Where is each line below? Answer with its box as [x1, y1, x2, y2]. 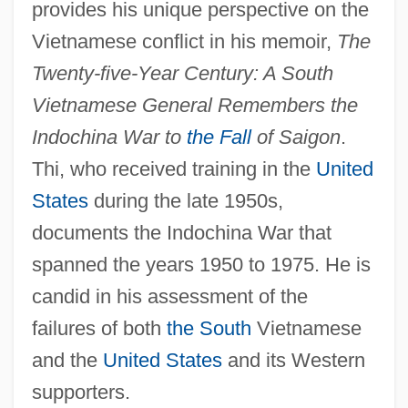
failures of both [31, 316, 167, 340]
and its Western [221, 348, 365, 372]
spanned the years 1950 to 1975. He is [31, 252, 371, 276]
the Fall [186, 125, 251, 148]
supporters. [31, 380, 130, 403]
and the [31, 348, 103, 372]
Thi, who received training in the [31, 157, 316, 180]
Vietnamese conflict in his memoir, [31, 29, 337, 53]
